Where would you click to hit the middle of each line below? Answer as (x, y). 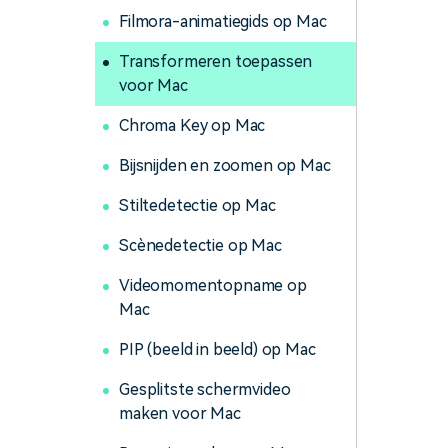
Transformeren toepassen (216, 61)
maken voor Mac (180, 413)
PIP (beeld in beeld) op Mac (217, 349)
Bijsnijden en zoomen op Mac (225, 165)
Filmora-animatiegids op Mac (223, 21)
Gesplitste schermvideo (205, 389)
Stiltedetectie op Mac (197, 205)
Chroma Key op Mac (192, 125)
